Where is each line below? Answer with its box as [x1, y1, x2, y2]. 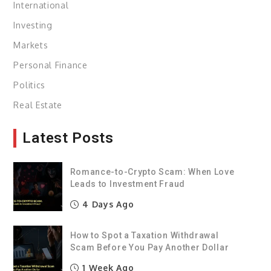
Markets [13, 40, 48, 51]
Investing [13, 20, 53, 31]
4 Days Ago [79, 199, 134, 210]
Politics [13, 80, 46, 91]
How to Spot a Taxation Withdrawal [70, 230, 219, 241]
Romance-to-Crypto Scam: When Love [70, 167, 235, 177]
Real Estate [13, 100, 63, 111]
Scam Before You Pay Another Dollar [70, 243, 229, 253]
